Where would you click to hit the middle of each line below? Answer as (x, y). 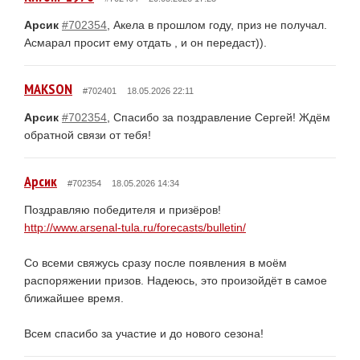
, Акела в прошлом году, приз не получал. (217, 25)
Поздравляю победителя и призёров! (123, 209)
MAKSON (48, 88)
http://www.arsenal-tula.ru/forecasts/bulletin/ (135, 227)
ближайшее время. (74, 298)
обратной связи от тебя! (88, 135)
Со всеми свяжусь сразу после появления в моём (155, 262)
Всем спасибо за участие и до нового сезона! (144, 333)
